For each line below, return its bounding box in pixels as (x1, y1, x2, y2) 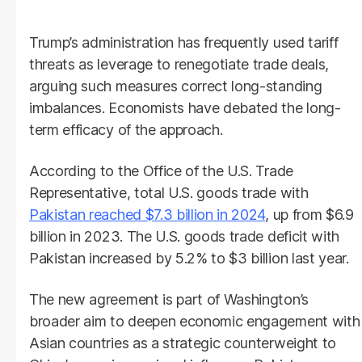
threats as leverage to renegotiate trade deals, (29, 55, 329, 73)
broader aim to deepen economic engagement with (29, 312, 360, 330)
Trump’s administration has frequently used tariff (29, 33, 339, 51)
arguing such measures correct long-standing (29, 77, 322, 95)
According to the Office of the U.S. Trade (29, 162, 293, 179)
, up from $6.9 (265, 205, 354, 223)
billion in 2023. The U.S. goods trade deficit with (29, 227, 339, 245)
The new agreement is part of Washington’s (29, 290, 309, 308)
